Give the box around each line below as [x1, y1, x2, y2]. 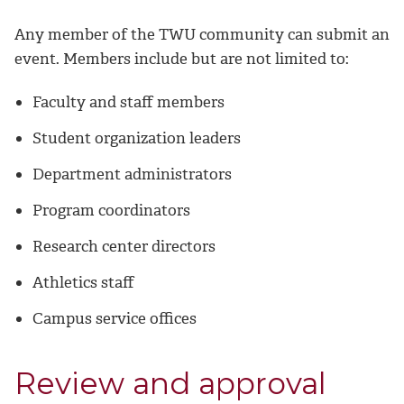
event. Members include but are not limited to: [14, 49, 349, 69]
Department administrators [32, 164, 232, 185]
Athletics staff [32, 272, 134, 293]
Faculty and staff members [32, 92, 225, 113]
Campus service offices [32, 308, 197, 329]
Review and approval [14, 365, 326, 402]
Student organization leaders [32, 128, 241, 149]
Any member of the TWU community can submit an [14, 24, 390, 45]
